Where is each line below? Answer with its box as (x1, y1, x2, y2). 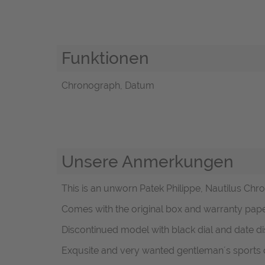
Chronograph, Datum (62, 79, 154, 91)
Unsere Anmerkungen (62, 151, 234, 172)
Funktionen (62, 48, 149, 69)
